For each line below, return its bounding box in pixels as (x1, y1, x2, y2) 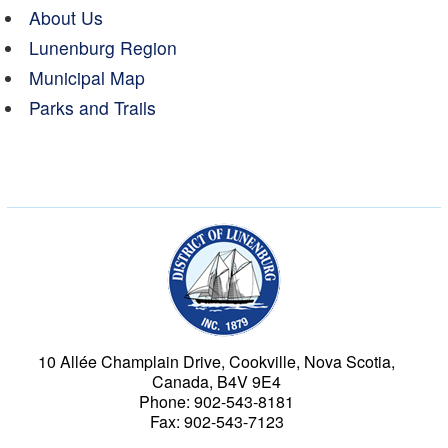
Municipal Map (28, 65, 145, 90)
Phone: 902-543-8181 (139, 390, 294, 413)
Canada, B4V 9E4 (152, 370, 281, 393)
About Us (28, 5, 103, 30)
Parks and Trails (28, 95, 156, 120)
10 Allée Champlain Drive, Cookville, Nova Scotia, (38, 350, 395, 373)
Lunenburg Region (28, 35, 177, 60)
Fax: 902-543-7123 (149, 410, 284, 433)
